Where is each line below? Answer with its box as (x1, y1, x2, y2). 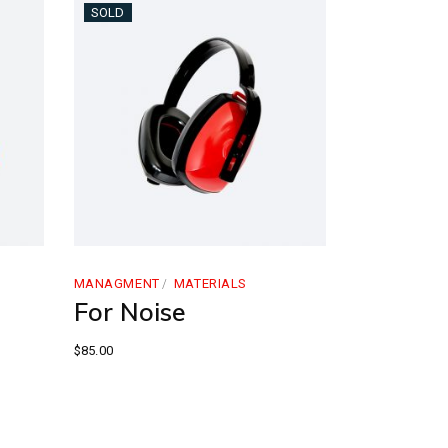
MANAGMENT (73, 275, 160, 291)
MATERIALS (173, 275, 248, 291)
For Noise (73, 295, 186, 327)
